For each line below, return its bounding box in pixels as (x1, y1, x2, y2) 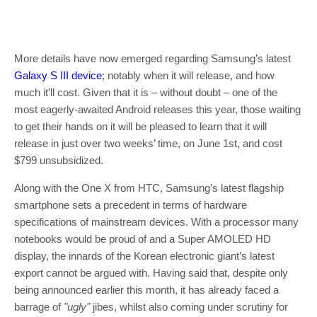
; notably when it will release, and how (102, 69, 275, 81)
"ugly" (64, 301, 90, 313)
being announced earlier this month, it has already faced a (14, 284, 279, 296)
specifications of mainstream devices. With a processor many (14, 216, 299, 228)
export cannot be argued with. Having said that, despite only (14, 267, 288, 279)
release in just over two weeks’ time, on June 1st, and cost (14, 137, 282, 149)
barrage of (14, 301, 64, 313)
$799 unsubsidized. (14, 154, 103, 166)
